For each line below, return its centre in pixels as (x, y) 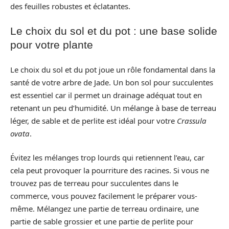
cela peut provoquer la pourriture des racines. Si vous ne (110, 170)
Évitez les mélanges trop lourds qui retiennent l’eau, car (107, 157)
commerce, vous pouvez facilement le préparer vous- (104, 196)
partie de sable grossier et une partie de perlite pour (102, 221)
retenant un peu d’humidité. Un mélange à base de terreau (113, 108)
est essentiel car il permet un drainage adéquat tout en (106, 95)
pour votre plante (52, 45)
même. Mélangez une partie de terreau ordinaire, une (105, 209)
